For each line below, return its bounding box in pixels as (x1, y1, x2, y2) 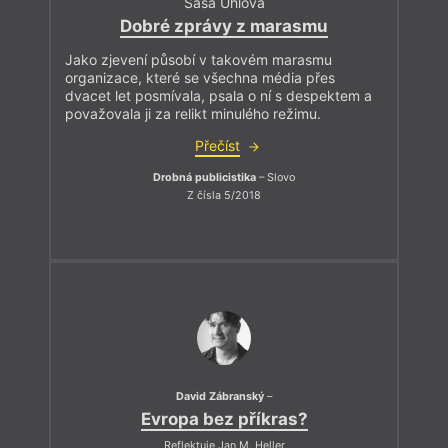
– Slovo (256, 171, 295, 185)
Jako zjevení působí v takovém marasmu (65, 51, 332, 69)
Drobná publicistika (153, 171, 256, 185)
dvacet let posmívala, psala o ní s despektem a (65, 87, 372, 105)
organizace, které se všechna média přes (65, 69, 335, 87)
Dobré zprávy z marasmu (120, 16, 328, 37)
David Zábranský (176, 390, 264, 404)
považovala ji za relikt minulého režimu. (65, 105, 321, 123)
